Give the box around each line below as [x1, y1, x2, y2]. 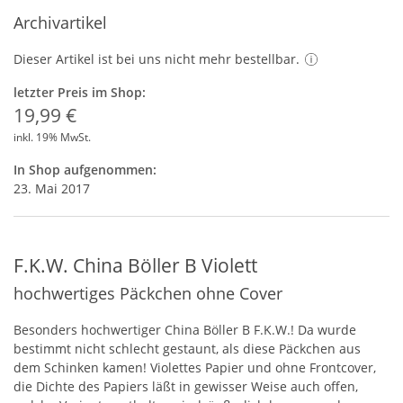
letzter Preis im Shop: [13, 84, 146, 101]
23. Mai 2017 [13, 180, 90, 197]
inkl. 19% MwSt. [13, 130, 91, 145]
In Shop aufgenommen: [13, 161, 157, 178]
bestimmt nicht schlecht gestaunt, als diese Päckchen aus [13, 340, 361, 357]
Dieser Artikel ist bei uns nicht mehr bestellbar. [13, 50, 300, 67]
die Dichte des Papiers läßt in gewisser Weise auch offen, [13, 378, 358, 395]
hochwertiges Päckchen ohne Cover [13, 282, 282, 304]
